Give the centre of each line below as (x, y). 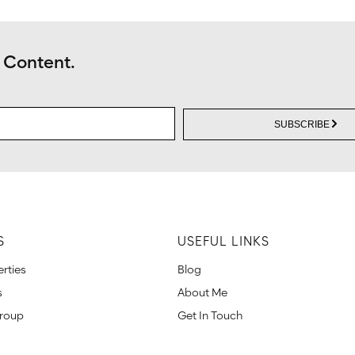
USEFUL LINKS (223, 241)
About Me (202, 292)
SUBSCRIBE (302, 124)
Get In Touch (210, 315)
